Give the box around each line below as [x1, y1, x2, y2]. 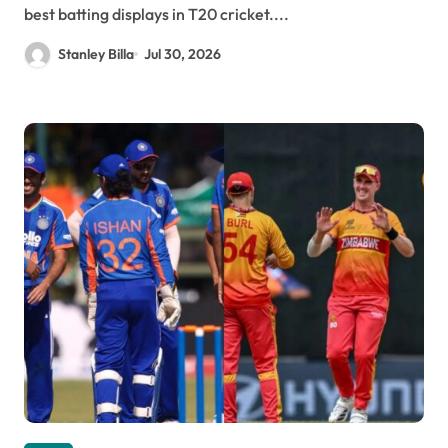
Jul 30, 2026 [144, 44, 222, 63]
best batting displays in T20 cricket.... [24, 3, 289, 24]
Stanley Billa [58, 44, 134, 63]
